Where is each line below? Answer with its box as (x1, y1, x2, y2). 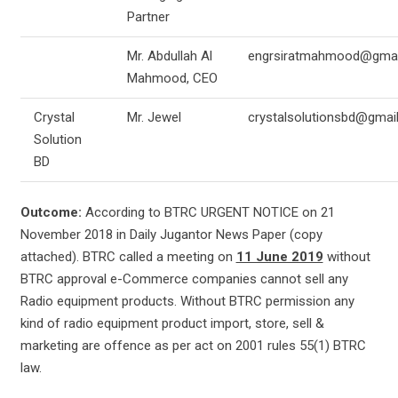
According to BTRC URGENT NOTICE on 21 (84, 204, 335, 220)
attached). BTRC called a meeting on (20, 249, 236, 265)
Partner (126, 8, 170, 25)
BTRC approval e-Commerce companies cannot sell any (20, 271, 348, 287)
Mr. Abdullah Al (126, 47, 212, 64)
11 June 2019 (235, 249, 323, 265)
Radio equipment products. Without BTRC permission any (20, 293, 354, 309)
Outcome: (20, 204, 85, 220)
